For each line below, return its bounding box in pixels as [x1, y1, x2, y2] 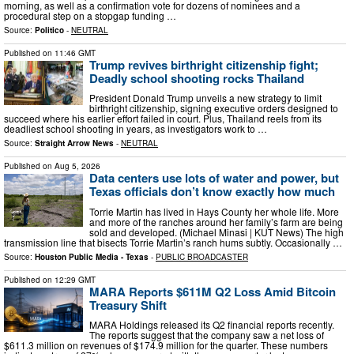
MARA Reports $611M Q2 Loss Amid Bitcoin [89, 282, 336, 300]
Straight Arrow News [35, 137, 114, 149]
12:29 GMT [55, 273, 96, 285]
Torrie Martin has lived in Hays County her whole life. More [89, 204, 339, 218]
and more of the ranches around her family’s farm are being [89, 214, 343, 228]
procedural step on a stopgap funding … [4, 8, 176, 22]
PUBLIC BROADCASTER [156, 250, 248, 262]
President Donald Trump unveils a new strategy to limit [89, 91, 322, 105]
